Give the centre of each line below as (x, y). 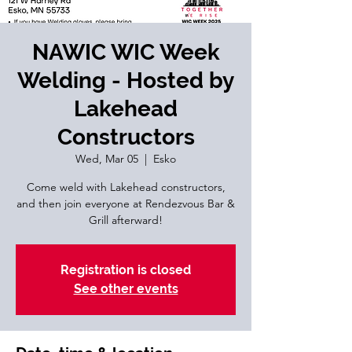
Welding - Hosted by (126, 81)
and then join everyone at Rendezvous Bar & (126, 203)
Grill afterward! (126, 220)
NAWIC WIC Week (126, 52)
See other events (126, 289)
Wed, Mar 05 (107, 159)
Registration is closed (126, 270)
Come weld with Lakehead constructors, (126, 187)
